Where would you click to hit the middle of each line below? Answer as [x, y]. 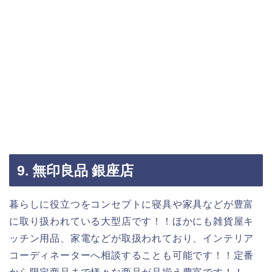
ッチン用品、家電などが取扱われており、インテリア [132, 239]
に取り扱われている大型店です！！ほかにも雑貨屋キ [132, 222]
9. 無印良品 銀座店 [75, 171]
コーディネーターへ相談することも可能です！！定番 [132, 256]
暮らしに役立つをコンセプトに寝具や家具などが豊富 [132, 205]
